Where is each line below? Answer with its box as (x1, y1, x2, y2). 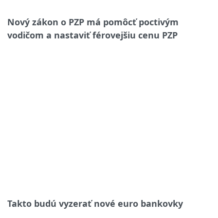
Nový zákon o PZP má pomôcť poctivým (7, 16, 179, 28)
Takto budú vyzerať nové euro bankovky (7, 197, 183, 209)
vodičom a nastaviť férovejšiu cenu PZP (7, 29, 178, 41)
